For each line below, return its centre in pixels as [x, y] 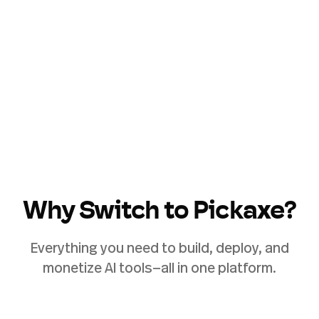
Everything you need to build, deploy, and [159, 247]
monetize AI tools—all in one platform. [159, 267]
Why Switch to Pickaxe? [159, 212]
